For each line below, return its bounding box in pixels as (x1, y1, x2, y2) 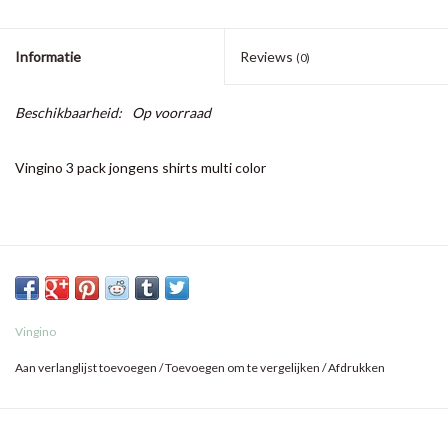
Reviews (240, 48, 296, 66)
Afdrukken (328, 360, 385, 376)
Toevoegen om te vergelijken (165, 360, 322, 376)
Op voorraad (132, 104, 211, 122)
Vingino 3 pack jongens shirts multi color (15, 159, 266, 177)
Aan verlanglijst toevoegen (15, 360, 157, 376)
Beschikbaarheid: (15, 104, 122, 122)
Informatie (15, 48, 81, 66)
